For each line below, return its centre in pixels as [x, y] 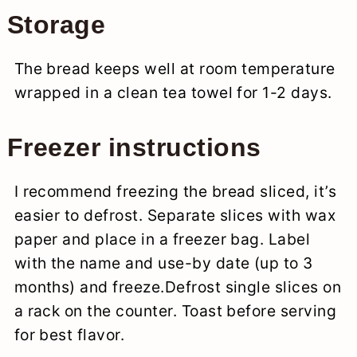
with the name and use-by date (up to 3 [163, 263]
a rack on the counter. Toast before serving [175, 310]
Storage [56, 24]
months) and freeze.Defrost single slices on [178, 286]
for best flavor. [69, 334]
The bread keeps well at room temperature [175, 68]
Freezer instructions [134, 147]
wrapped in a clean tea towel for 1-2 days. [173, 92]
